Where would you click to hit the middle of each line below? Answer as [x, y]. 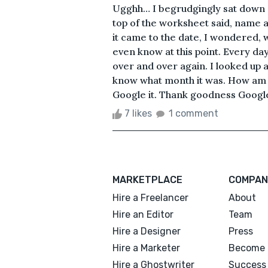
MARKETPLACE [147, 179]
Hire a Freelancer [150, 197]
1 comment [194, 113]
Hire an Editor [143, 214]
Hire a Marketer [146, 248]
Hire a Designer [147, 231]
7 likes [138, 113]
